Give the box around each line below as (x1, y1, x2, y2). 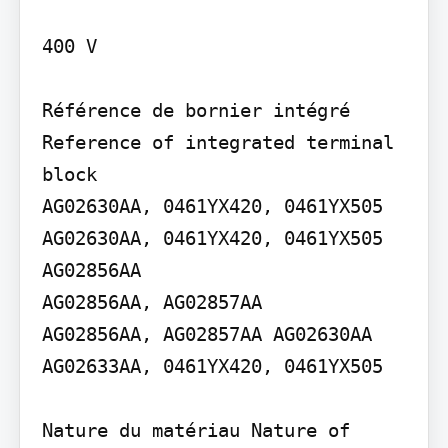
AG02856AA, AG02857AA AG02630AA (41, 323, 372, 346)
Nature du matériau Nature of (41, 419, 350, 442)
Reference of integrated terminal (41, 131, 394, 154)
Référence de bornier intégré (41, 99, 350, 122)
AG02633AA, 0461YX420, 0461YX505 (41, 355, 383, 378)
